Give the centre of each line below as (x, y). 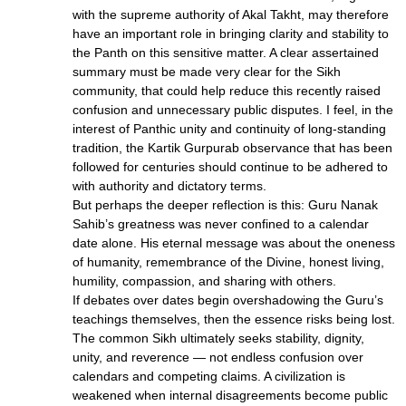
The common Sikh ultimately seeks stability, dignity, (218, 338)
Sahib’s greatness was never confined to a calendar (221, 223)
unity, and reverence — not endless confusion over (218, 357)
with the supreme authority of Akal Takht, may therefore (231, 14)
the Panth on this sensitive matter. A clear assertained (226, 52)
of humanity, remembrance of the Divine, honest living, (228, 261)
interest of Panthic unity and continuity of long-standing (229, 128)
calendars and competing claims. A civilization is (209, 376)
